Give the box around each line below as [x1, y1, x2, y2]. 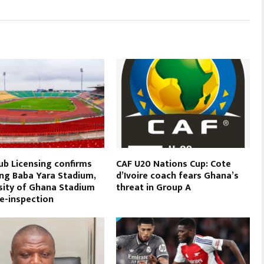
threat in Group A [116, 179, 192, 196]
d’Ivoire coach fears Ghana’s [116, 167, 239, 184]
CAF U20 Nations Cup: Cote [116, 156, 232, 172]
